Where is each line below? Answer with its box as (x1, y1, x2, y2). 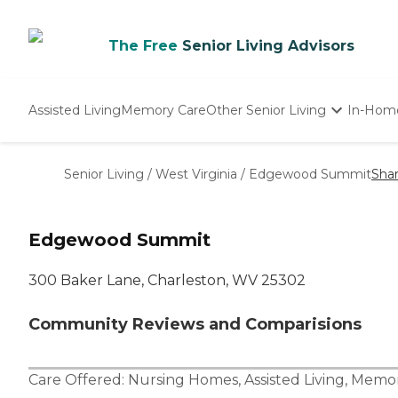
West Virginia (155, 166, 237, 182)
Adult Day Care (207, 181, 300, 197)
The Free (108, 37, 178, 54)
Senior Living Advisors (182, 37, 354, 54)
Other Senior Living (206, 101, 326, 118)
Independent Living (207, 144, 330, 160)
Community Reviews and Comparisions (28, 314, 362, 335)
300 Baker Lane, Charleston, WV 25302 (28, 272, 306, 290)
